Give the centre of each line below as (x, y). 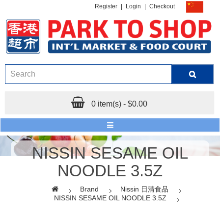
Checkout (162, 7)
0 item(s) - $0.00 (120, 104)
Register (106, 7)
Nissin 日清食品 (144, 189)
